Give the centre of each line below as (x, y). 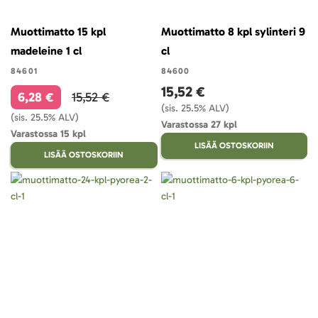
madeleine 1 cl (46, 51)
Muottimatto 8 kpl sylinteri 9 (233, 32)
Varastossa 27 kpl (199, 125)
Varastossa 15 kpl (48, 134)
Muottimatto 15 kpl (58, 32)
